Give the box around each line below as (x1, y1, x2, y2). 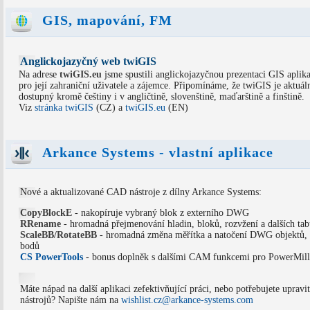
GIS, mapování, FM (34, 12, 172, 28)
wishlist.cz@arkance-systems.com (120, 295, 253, 306)
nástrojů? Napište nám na (19, 295, 121, 306)
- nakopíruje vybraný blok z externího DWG (71, 208, 249, 219)
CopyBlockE (19, 208, 72, 219)
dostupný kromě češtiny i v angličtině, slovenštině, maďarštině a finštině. (18, 91, 304, 102)
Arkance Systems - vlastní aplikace (34, 144, 273, 160)
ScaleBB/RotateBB (19, 230, 97, 241)
